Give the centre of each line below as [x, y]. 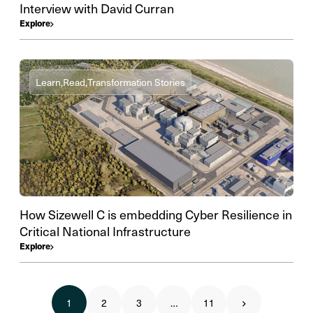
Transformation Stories [136, 82]
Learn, [49, 82]
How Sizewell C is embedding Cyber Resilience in [156, 214]
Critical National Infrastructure [105, 231]
